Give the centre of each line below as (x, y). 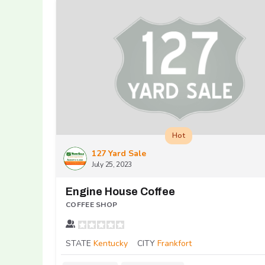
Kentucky (111, 244)
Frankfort (174, 244)
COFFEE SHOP (92, 205)
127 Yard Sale (119, 154)
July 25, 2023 (112, 165)
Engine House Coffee (120, 192)
